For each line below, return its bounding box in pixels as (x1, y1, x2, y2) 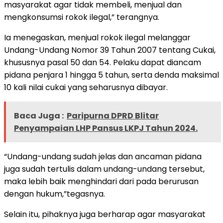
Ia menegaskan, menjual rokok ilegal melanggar (4, 31, 191, 43)
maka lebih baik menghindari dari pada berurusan (4, 175, 199, 187)
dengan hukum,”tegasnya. (4, 188, 105, 200)
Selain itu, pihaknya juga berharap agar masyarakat (4, 208, 206, 220)
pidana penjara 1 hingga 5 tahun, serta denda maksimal (4, 69, 219, 81)
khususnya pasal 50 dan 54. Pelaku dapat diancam (4, 56, 201, 68)
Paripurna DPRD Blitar (67, 110, 159, 121)
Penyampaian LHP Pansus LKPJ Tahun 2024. (14, 122, 198, 134)
